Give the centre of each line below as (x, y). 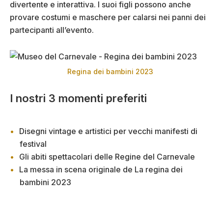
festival (33, 144)
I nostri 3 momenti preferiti (78, 98)
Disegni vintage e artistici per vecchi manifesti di (108, 131)
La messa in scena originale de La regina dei (101, 169)
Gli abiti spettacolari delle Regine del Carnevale (107, 156)
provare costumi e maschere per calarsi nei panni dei (108, 17)
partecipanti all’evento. (52, 30)
